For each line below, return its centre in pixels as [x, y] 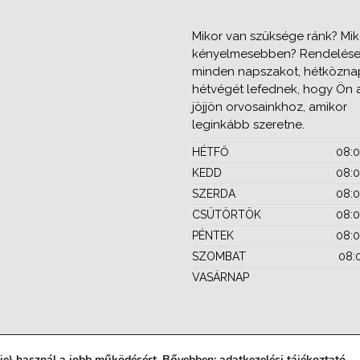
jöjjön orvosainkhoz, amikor [270, 106]
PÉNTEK [213, 235]
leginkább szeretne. [248, 124]
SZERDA [214, 193]
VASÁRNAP [221, 277]
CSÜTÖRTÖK [227, 214]
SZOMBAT [219, 256]
